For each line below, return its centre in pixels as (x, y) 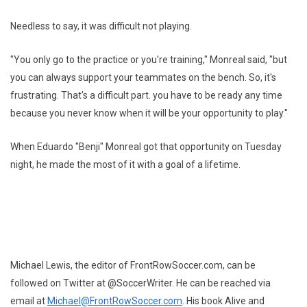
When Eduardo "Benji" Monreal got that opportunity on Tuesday (146, 147)
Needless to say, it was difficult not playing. (101, 26)
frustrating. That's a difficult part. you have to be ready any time (146, 95)
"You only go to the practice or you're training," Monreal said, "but (149, 60)
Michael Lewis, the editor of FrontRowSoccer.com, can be (133, 265)
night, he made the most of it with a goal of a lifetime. (125, 164)
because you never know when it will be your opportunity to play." (149, 113)
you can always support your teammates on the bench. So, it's (143, 77)
